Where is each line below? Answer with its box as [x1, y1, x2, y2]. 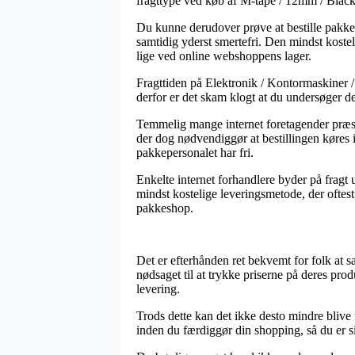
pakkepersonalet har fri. [136, 145, 254, 159]
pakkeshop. [136, 200, 193, 215]
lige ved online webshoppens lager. [136, 48, 311, 63]
